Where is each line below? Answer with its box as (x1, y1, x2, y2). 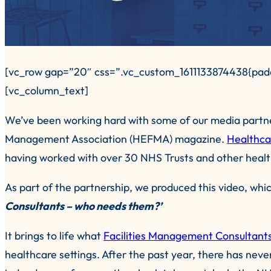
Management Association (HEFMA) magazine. (5, 131, 227, 146)
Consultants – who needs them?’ (5, 198, 162, 213)
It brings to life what (5, 228, 103, 243)
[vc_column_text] (5, 83, 88, 98)
